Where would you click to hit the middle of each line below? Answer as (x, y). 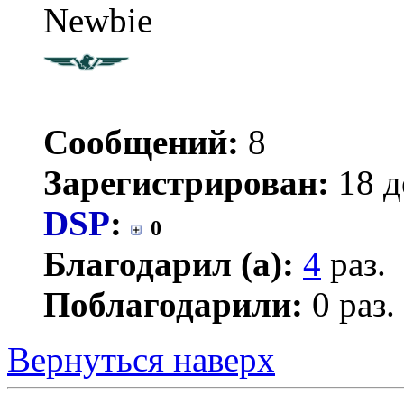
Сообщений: (141, 142)
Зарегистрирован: (186, 183)
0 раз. (349, 305)
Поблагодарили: (173, 305)
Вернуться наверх (141, 360)
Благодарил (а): (169, 264)
